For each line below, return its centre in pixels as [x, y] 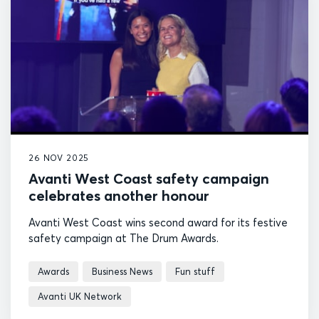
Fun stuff [195, 271]
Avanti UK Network [80, 296]
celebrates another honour [119, 195]
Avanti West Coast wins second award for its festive [158, 222]
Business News [122, 271]
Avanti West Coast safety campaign [149, 178]
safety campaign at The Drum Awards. [124, 238]
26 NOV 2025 [59, 157]
